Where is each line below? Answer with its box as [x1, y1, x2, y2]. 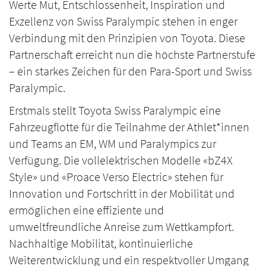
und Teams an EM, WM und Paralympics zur [9, 135, 216, 151]
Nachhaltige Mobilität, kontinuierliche [9, 235, 193, 251]
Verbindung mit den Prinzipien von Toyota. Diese [9, 30, 245, 45]
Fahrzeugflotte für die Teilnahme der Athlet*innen [9, 119, 249, 134]
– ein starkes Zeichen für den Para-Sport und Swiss [9, 63, 252, 78]
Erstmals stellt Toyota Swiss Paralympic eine [9, 102, 221, 118]
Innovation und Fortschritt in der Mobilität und [9, 185, 235, 201]
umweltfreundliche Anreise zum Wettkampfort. [9, 218, 234, 234]
